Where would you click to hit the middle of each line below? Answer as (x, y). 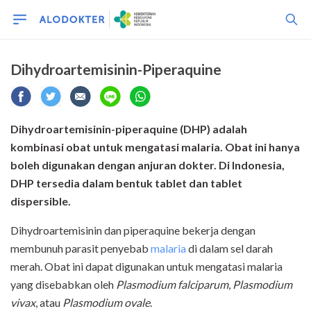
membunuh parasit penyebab (81, 248)
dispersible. (41, 201)
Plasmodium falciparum (172, 284)
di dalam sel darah (229, 248)
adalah (230, 129)
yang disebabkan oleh (63, 284)
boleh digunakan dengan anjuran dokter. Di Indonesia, (148, 165)
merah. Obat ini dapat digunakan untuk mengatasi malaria (146, 266)
